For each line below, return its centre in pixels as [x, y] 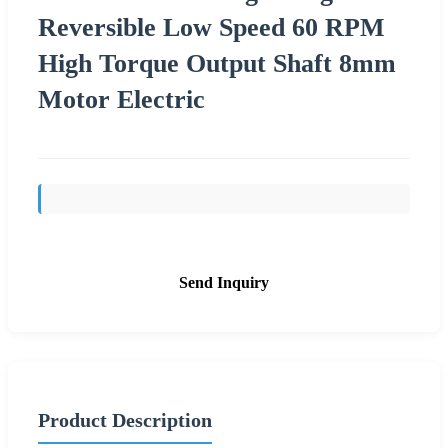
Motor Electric [121, 99]
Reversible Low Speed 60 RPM [211, 27]
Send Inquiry [224, 282]
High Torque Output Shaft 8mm [217, 63]
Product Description [125, 419]
